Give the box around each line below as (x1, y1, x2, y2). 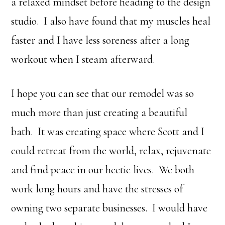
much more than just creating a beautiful (11, 105, 188, 119)
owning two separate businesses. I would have (11, 201, 208, 214)
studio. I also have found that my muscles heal (11, 14, 211, 28)
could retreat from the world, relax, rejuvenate (11, 144, 211, 157)
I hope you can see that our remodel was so (11, 86, 194, 100)
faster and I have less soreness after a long (11, 33, 190, 47)
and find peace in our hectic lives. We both (11, 163, 195, 176)
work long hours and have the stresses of (11, 182, 183, 195)
